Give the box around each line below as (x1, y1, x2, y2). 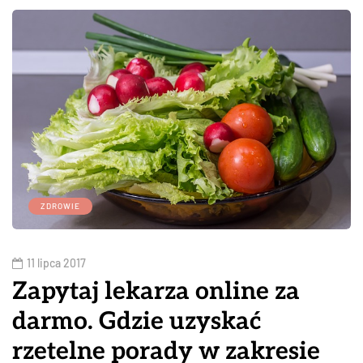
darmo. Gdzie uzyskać (12, 307, 261, 336)
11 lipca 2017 (27, 256, 86, 270)
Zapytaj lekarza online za (12, 277, 300, 306)
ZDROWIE (41, 201, 80, 211)
